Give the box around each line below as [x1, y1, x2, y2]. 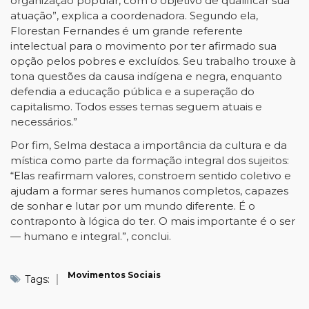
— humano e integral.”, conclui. [10, 230, 174, 243]
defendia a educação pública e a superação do [10, 85, 255, 98]
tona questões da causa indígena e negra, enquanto [10, 70, 282, 83]
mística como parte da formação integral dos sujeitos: [10, 154, 289, 167]
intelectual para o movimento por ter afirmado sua [10, 39, 277, 52]
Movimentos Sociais [68, 270, 161, 280]
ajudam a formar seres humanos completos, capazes [10, 184, 288, 197]
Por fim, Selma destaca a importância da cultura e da [10, 139, 287, 152]
